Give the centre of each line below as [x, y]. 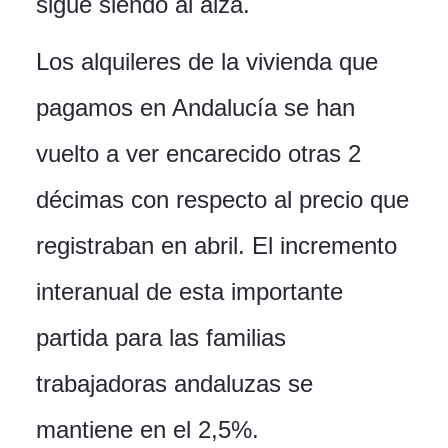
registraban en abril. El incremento [216, 246]
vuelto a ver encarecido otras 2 [198, 154]
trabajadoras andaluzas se [174, 384]
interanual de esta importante [189, 292]
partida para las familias [161, 338]
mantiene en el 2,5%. [147, 430]
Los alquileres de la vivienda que [207, 62]
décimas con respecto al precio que [222, 200]
